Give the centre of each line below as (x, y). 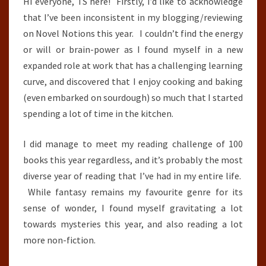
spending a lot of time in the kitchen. (98, 113)
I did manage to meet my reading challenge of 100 (133, 143)
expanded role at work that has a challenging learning (133, 65)
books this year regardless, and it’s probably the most (133, 159)
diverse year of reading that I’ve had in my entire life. (133, 175)
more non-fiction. (59, 240)
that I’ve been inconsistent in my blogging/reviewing (133, 17)
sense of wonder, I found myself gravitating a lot (133, 208)
